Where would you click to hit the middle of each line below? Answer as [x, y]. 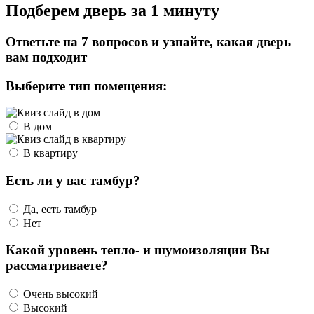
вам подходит [46, 57]
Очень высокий [61, 294]
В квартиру [49, 153]
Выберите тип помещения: [86, 86]
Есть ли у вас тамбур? [73, 180]
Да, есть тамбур [60, 209]
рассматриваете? [57, 266]
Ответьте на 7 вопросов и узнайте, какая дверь [148, 41]
